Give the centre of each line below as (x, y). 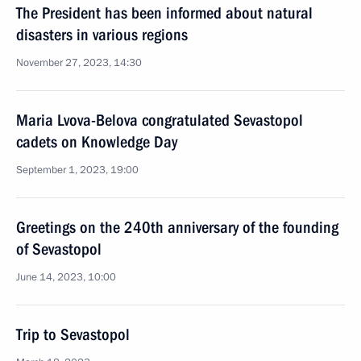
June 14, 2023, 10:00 (66, 277)
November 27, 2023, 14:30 (79, 63)
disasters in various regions (102, 35)
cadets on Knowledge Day (97, 142)
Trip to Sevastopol (73, 334)
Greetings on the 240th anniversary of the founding (177, 227)
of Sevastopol (59, 249)
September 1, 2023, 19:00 (77, 170)
